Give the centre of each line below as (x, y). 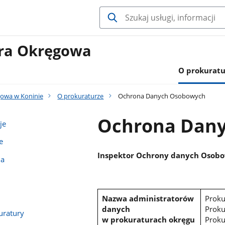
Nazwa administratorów (148, 199)
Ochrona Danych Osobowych (161, 96)
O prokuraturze (81, 96)
